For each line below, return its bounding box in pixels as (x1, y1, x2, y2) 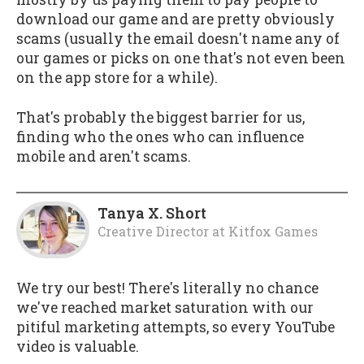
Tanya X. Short (97, 204, 206, 223)
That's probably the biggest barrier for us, (16, 107, 305, 127)
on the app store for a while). (16, 68, 218, 88)
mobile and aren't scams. (16, 146, 191, 166)
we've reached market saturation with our (16, 297, 314, 317)
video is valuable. (16, 336, 139, 356)
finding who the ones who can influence (16, 127, 304, 146)
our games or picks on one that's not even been (16, 49, 345, 68)
